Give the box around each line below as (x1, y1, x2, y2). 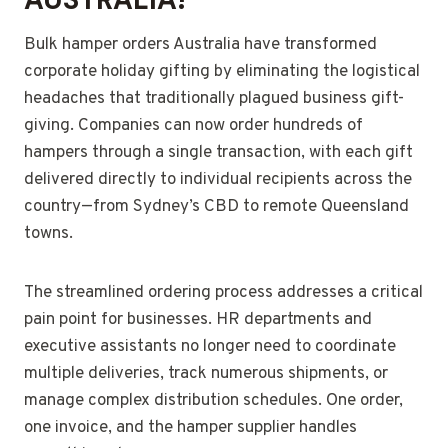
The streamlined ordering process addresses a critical (24, 282, 423, 305)
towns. (24, 223, 73, 246)
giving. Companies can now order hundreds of (24, 115, 363, 138)
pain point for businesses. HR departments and (24, 309, 372, 332)
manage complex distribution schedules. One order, (24, 390, 403, 413)
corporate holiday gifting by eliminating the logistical (24, 61, 420, 84)
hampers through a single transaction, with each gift (24, 142, 413, 165)
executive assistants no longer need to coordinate (24, 336, 396, 359)
